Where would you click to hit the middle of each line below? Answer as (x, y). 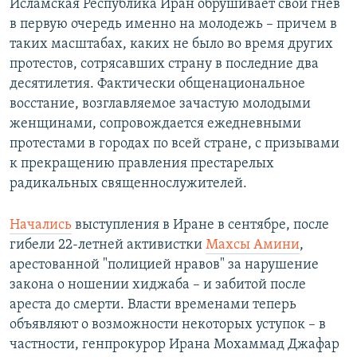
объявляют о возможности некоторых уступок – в (168, 325)
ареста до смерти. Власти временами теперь (153, 305)
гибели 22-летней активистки (108, 245)
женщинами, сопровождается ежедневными (155, 124)
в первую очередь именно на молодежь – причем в (173, 25)
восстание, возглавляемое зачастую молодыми (160, 104)
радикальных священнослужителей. (128, 184)
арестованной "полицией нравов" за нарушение (164, 265)
